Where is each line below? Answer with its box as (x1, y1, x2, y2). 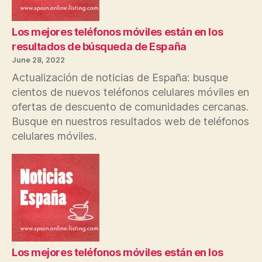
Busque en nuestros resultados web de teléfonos (12, 115, 249, 128)
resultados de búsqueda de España (12, 40, 187, 53)
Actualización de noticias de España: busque (12, 71, 228, 84)
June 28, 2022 (12, 56, 65, 65)
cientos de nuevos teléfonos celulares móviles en (12, 86, 249, 99)
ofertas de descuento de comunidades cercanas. (12, 101, 249, 113)
